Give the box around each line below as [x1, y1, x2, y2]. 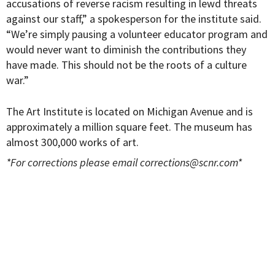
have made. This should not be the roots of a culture [6, 58, 247, 72]
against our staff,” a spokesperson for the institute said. [6, 12, 261, 26]
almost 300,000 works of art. [6, 135, 139, 150]
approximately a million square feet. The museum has [6, 120, 252, 134]
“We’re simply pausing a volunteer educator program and [6, 27, 268, 42]
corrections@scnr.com [140, 155, 238, 170]
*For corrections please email [6, 155, 140, 170]
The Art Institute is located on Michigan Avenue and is [6, 104, 253, 119]
